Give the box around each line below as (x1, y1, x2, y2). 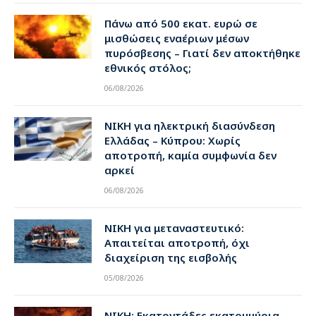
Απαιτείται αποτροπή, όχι (104, 235, 250, 250)
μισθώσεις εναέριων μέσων (104, 30, 249, 45)
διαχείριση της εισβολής (104, 250, 237, 265)
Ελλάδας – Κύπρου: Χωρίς (104, 133, 241, 147)
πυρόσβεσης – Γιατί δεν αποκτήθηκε (104, 45, 300, 60)
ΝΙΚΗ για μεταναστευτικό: (104, 220, 244, 235)
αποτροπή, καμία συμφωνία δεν (104, 147, 276, 162)
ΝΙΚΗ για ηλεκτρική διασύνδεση (104, 118, 275, 133)
